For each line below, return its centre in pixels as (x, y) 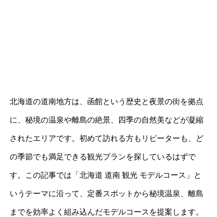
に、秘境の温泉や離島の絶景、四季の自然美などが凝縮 (107, 120)
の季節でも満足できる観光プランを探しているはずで (103, 157)
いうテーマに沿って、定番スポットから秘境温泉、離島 (107, 194)
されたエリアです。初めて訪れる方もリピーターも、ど (107, 138)
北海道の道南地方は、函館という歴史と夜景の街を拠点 (107, 101)
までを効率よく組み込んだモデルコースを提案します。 (107, 212)
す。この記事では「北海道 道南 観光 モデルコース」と (106, 175)
